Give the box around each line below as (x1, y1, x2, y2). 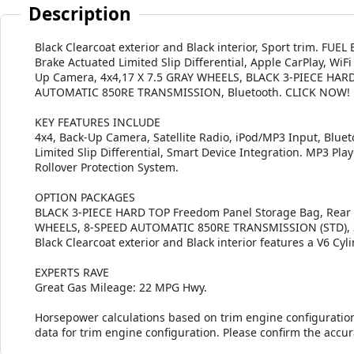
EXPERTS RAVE (35, 264, 109, 280)
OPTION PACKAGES (35, 189, 135, 205)
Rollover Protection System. (35, 159, 179, 175)
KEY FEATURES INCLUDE (35, 114, 160, 130)
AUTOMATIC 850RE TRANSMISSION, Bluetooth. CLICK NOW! (35, 84, 350, 100)
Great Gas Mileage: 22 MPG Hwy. (35, 279, 207, 295)
